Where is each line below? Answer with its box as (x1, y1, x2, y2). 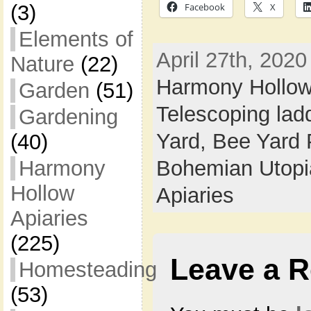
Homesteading (18, 258, 157, 282)
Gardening (18, 105, 118, 129)
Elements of (18, 27, 133, 51)
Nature (10, 52, 74, 76)
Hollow (10, 181, 74, 205)
